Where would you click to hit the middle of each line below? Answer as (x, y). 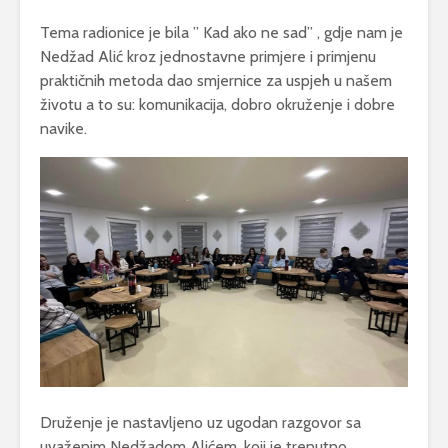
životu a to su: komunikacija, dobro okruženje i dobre (217, 105)
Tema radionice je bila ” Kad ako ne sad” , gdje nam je (221, 33)
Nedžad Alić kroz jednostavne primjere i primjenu (208, 57)
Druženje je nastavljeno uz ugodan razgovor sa (200, 423)
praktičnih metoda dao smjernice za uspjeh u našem (216, 81)
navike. (63, 129)
